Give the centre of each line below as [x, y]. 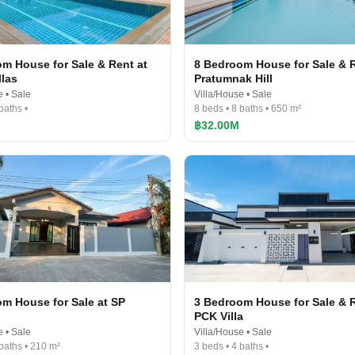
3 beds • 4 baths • [231, 346]
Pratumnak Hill [233, 78]
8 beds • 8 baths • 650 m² [248, 109]
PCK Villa [219, 316]
